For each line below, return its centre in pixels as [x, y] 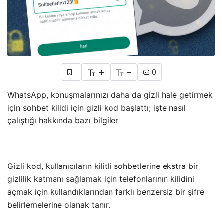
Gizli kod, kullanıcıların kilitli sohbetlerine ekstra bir [103, 166]
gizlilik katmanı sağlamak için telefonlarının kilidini [101, 179]
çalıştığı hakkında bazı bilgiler [63, 121]
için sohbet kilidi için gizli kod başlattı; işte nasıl [97, 108]
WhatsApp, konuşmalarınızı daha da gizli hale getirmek [110, 95]
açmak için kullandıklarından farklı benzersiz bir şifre [106, 192]
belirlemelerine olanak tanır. [59, 205]
